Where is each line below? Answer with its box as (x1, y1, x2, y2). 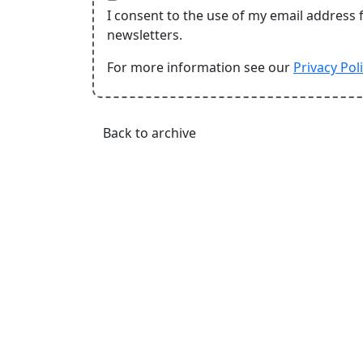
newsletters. (107, 26, 182, 44)
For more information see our (107, 58, 293, 76)
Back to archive (103, 124, 196, 142)
